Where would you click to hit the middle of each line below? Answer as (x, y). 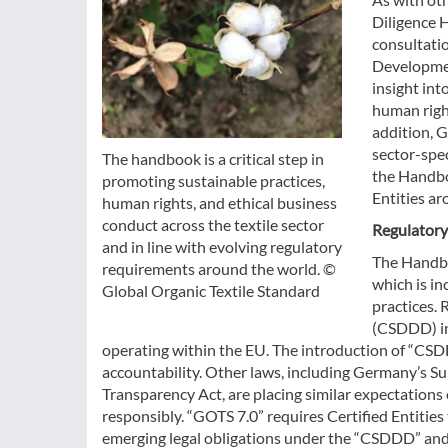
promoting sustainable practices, (213, 181)
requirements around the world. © (219, 269)
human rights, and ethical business (219, 203)
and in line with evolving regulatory (222, 247)
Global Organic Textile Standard (211, 291)
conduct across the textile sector (213, 225)
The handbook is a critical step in (213, 159)
